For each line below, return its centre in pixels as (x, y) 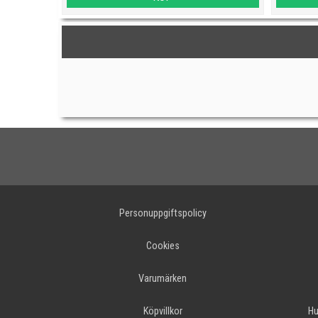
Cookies (163, 246)
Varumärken (163, 278)
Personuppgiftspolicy (163, 213)
